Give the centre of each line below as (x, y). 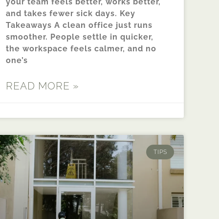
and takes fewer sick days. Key (71, 13)
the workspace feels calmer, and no (81, 48)
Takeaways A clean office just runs (79, 25)
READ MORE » (43, 86)
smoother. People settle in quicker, (80, 37)
